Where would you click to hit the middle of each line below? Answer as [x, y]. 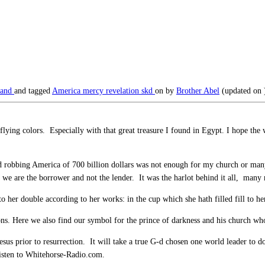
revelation [124, 91]
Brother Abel [198, 91]
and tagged [33, 91]
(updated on [242, 91]
